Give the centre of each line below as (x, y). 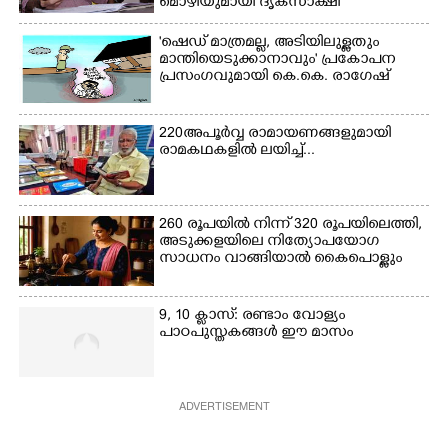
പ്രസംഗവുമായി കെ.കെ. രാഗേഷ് (274, 77)
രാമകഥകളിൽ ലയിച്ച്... (237, 151)
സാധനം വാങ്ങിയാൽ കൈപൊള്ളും (281, 259)
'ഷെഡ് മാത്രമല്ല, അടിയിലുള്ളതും (269, 43)
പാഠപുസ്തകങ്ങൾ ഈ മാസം (256, 333)
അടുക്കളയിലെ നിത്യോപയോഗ (269, 242)
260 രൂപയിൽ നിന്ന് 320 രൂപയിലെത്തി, (291, 225)
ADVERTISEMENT (224, 405)
